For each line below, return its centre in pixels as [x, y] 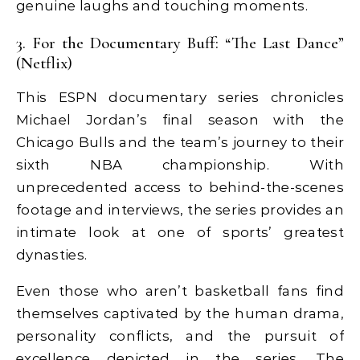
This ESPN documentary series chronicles [180, 98]
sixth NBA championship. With [180, 165]
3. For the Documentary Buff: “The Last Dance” [180, 43]
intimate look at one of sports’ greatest [180, 233]
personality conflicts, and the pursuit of [180, 336]
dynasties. [52, 255]
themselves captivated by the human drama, [180, 314]
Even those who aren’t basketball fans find [180, 291]
